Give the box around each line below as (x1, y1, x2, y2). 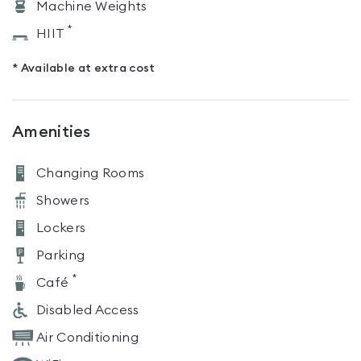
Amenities (12, 124, 91, 140)
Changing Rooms (36, 167, 145, 180)
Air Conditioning (36, 331, 139, 344)
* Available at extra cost (12, 63, 156, 74)
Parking (36, 249, 85, 262)
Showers (36, 194, 90, 207)
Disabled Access (36, 304, 139, 317)
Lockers (36, 222, 86, 234)
